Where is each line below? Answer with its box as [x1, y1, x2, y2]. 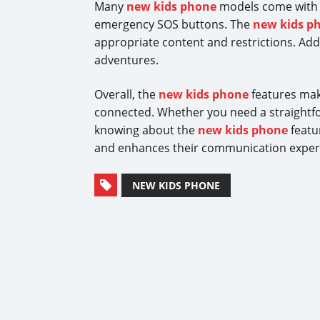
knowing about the [94, 122, 198, 139]
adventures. [94, 52, 159, 69]
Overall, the [94, 86, 159, 103]
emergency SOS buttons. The [94, 16, 253, 33]
